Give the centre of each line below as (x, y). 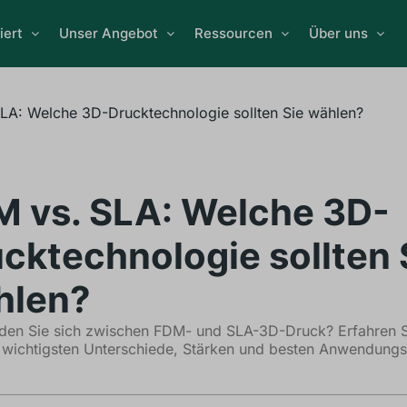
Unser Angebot (109, 33)
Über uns (338, 33)
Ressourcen (233, 33)
